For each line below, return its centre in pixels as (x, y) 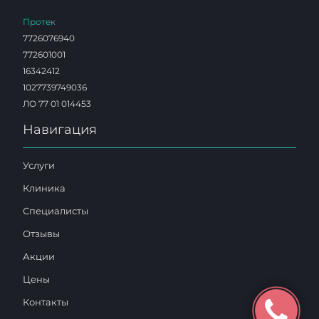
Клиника (44, 188)
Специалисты (56, 211)
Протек (39, 22)
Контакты (46, 302)
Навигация (60, 130)
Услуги (39, 165)
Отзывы (41, 234)
